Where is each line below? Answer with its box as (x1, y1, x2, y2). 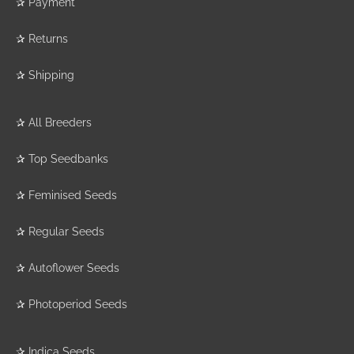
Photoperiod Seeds (28, 298, 127, 311)
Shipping (28, 69, 74, 82)
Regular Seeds (28, 225, 104, 239)
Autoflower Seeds (28, 262, 119, 275)
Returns (28, 32, 68, 46)
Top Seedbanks (28, 153, 108, 166)
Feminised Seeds (28, 189, 117, 202)
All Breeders (28, 116, 92, 130)
